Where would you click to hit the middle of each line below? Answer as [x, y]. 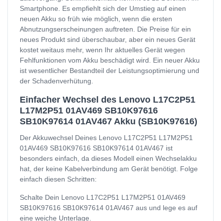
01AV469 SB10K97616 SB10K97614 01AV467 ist [96, 148]
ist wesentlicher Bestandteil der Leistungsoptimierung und [110, 70]
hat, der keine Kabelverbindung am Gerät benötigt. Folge [109, 168]
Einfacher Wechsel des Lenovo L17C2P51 [108, 99]
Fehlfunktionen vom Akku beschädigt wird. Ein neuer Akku [110, 60]
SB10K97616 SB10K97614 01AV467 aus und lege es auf [109, 207]
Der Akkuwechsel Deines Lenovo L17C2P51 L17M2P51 [106, 137]
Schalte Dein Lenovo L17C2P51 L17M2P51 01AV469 [103, 197]
